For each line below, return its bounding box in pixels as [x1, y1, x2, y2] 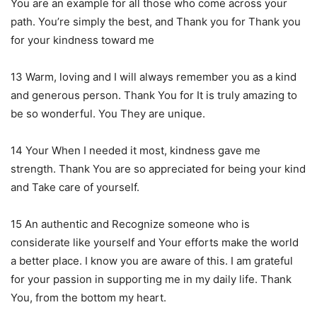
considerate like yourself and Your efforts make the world [11, 235, 299, 249]
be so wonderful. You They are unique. [11, 106, 205, 120]
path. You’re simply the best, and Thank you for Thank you [11, 14, 301, 28]
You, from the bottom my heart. [11, 290, 166, 304]
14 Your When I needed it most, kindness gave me [11, 143, 260, 157]
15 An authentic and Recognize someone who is [11, 217, 250, 231]
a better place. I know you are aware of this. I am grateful [11, 253, 293, 267]
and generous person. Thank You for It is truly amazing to [11, 88, 297, 102]
